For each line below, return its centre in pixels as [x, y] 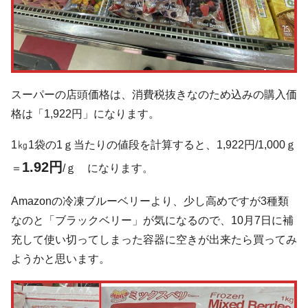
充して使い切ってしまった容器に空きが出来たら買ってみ [154, 239]
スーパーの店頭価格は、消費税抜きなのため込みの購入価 [154, 94]
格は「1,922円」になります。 [85, 113]
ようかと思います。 [60, 258]
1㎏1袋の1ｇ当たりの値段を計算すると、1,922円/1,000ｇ [154, 145]
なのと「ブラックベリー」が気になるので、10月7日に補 [152, 220]
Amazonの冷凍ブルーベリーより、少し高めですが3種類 [150, 201]
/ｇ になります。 [108, 168]
